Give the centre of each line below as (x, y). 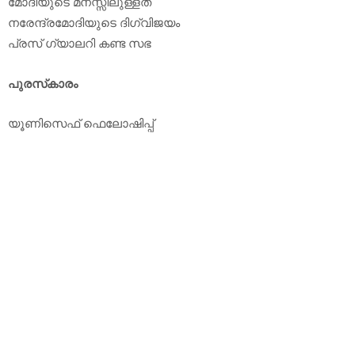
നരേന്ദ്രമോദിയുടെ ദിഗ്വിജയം (94, 23)
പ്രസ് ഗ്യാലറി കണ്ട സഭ (80, 43)
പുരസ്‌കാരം (43, 83)
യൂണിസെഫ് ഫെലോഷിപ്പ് (81, 122)
